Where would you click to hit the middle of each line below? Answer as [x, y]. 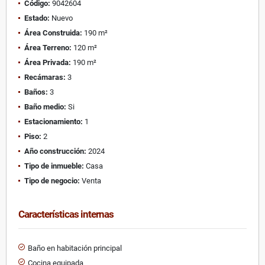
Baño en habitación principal [75, 248]
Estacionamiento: [54, 121]
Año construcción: [55, 151]
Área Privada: [48, 62]
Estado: [37, 18]
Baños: [36, 92]
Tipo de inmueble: [54, 166]
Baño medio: [45, 106]
